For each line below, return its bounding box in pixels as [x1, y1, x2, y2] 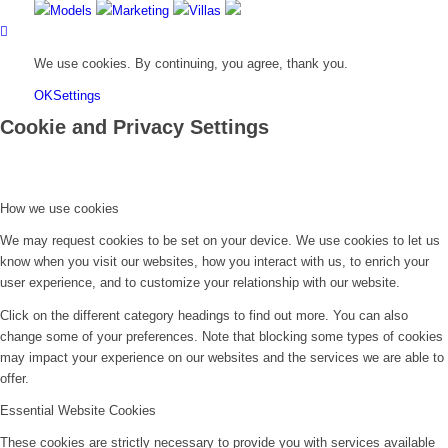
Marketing [111, 3, 169, 19]
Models [49, 3, 92, 19]
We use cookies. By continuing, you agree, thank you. [33, 56, 348, 72]
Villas [188, 3, 221, 19]
